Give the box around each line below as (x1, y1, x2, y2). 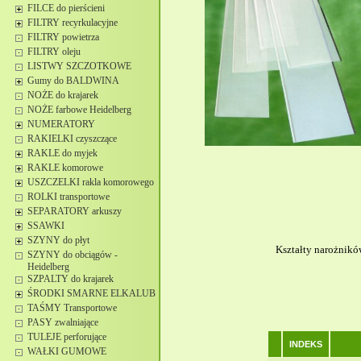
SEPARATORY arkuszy (27, 205, 122, 217)
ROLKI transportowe (27, 191, 110, 202)
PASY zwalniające (27, 317, 98, 328)
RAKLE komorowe (27, 162, 103, 173)
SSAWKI (27, 220, 64, 231)
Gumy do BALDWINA (27, 75, 119, 86)
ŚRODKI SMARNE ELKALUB (27, 288, 156, 299)
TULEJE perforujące (27, 331, 106, 342)
